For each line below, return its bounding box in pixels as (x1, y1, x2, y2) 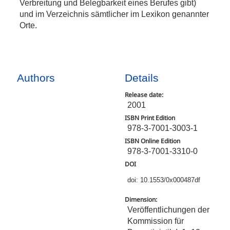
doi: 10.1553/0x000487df (127, 177, 201, 184)
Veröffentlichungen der (127, 205, 210, 215)
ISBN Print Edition (125, 113, 176, 123)
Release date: (125, 90, 164, 100)
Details (125, 72, 159, 84)
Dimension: (125, 195, 158, 204)
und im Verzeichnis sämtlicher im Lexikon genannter (20, 9, 209, 18)
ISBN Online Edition (125, 137, 181, 146)
